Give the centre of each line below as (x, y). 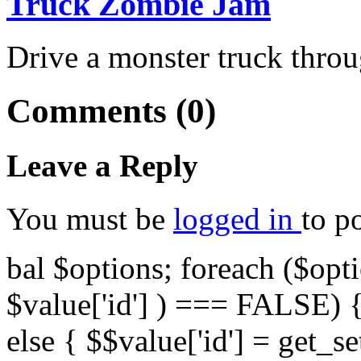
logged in (237, 219)
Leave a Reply (102, 166)
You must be (90, 219)
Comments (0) (111, 110)
